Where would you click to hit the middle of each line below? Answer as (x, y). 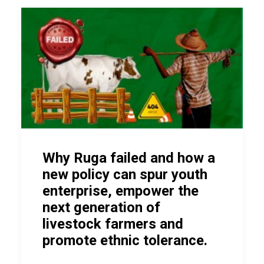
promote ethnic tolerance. (125, 240)
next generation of (101, 207)
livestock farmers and (113, 224)
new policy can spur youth (125, 174)
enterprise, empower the (121, 191)
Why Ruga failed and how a (129, 158)
